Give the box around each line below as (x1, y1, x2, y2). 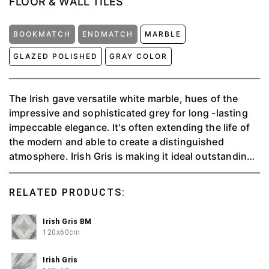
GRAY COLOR (109, 52, 168, 61)
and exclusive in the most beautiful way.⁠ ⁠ (9, 165, 199, 177)
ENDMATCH (82, 29, 133, 38)
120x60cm (43, 228, 80, 237)
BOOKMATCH (13, 29, 71, 38)
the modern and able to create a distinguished (9, 136, 224, 148)
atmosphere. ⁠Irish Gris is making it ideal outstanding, (9, 150, 256, 162)
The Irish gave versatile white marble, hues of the (9, 92, 238, 104)
